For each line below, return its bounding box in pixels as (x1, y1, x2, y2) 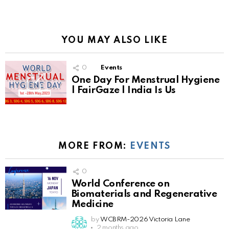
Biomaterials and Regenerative (72, 189, 217, 199)
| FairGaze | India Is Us (72, 85, 176, 96)
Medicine (72, 199, 113, 209)
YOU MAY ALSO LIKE (61, 36, 168, 45)
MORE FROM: (58, 141, 130, 151)
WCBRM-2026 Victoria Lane (100, 216, 190, 223)
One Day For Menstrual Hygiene (72, 75, 220, 85)
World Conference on (72, 178, 170, 189)
